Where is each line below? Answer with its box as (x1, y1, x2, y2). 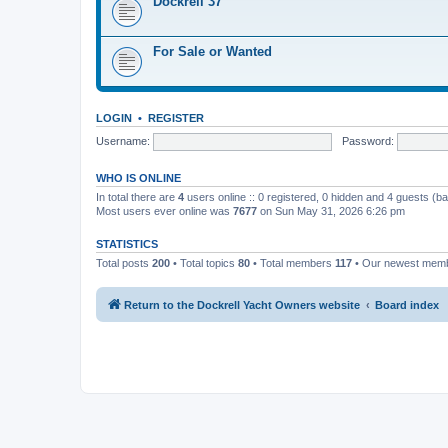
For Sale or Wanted (153, 44, 272, 59)
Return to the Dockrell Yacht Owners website (124, 298, 360, 311)
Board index (375, 298, 439, 311)
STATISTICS (96, 238, 158, 250)
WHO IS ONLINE (96, 172, 181, 184)
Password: (341, 134, 394, 147)
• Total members (250, 257, 335, 269)
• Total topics (170, 257, 238, 269)
